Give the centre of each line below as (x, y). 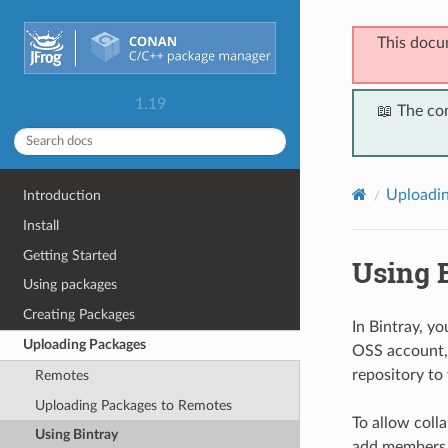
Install (41, 225)
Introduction (62, 196)
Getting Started (70, 255)
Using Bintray (76, 435)
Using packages (70, 285)
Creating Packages (79, 314)
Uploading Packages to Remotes (133, 405)
